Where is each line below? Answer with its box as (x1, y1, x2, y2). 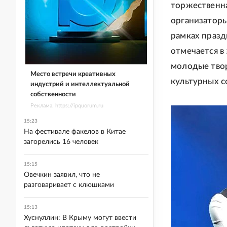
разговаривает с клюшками (24, 181, 114, 188)
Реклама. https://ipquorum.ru (30, 102, 103, 108)
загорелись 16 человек (24, 138, 98, 145)
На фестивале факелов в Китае (24, 128, 126, 135)
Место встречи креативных (30, 70, 116, 78)
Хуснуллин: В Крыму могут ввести (24, 214, 136, 221)
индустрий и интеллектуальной (30, 81, 130, 88)
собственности (30, 91, 76, 98)
